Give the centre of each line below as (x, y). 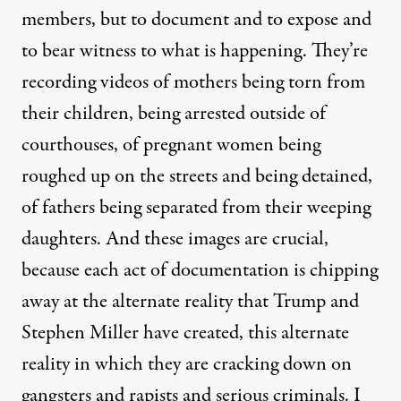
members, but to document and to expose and (196, 19)
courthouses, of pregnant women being (171, 145)
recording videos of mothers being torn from (193, 82)
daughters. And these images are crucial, (175, 239)
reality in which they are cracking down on (187, 364)
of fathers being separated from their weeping (196, 207)
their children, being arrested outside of (174, 113)
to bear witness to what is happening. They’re (195, 51)
